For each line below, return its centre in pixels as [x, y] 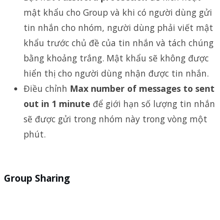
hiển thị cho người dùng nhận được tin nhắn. [116, 73]
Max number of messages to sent [142, 89]
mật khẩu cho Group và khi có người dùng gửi [118, 13]
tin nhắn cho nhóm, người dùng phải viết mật [118, 28]
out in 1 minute [57, 104]
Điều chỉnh [47, 89]
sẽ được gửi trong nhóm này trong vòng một [115, 119]
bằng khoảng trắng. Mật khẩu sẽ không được [116, 58]
